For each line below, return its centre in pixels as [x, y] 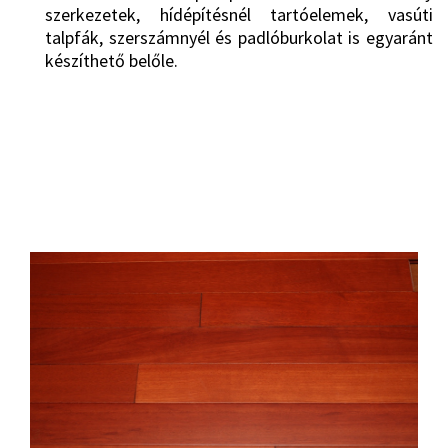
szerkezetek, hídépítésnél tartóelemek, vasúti [239, 14]
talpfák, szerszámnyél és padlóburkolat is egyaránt [239, 37]
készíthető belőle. [111, 60]
